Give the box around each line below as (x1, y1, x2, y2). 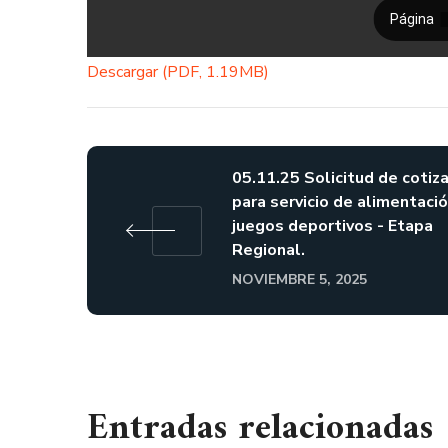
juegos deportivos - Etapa (232, 215, 433, 237)
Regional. (232, 239, 305, 261)
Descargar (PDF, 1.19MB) (87, 61, 269, 83)
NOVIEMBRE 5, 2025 (232, 270, 367, 289)
